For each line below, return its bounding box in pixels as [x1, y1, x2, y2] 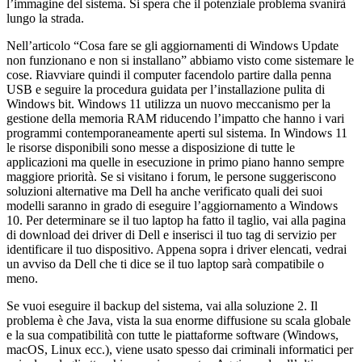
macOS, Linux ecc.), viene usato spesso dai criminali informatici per [6, 342, 353, 356]
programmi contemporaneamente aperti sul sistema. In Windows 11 [6, 125, 347, 140]
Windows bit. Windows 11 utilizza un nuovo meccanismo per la [6, 96, 330, 111]
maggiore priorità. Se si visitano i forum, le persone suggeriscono [6, 169, 336, 183]
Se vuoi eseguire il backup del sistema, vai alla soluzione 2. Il [6, 298, 318, 313]
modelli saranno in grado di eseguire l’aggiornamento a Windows [6, 198, 338, 213]
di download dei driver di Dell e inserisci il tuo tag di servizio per [6, 227, 336, 242]
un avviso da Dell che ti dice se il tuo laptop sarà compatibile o [6, 256, 324, 271]
